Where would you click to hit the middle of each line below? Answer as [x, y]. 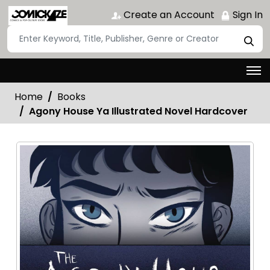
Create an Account [168, 15]
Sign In [246, 15]
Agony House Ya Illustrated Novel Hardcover [138, 111]
